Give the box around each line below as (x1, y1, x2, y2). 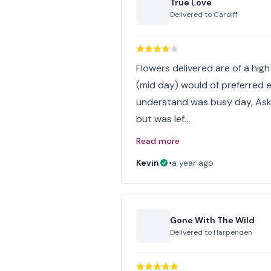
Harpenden (214, 227, 253, 237)
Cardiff (214, 10, 238, 19)
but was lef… (136, 113, 191, 125)
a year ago (172, 157, 214, 168)
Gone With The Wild (170, 215, 255, 226)
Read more (136, 135, 180, 146)
